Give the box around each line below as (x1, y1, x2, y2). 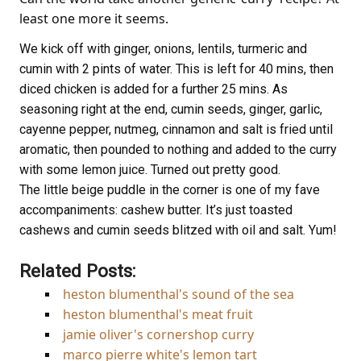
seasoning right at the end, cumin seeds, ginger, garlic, (19, 101, 322, 117)
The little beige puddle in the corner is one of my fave (19, 181, 320, 197)
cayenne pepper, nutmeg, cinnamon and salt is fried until (19, 121, 333, 137)
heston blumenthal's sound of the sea (63, 285, 294, 304)
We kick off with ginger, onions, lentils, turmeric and (19, 40, 307, 56)
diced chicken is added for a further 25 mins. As (19, 81, 288, 97)
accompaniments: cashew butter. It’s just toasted (19, 201, 293, 218)
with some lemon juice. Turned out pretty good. (19, 161, 280, 177)
